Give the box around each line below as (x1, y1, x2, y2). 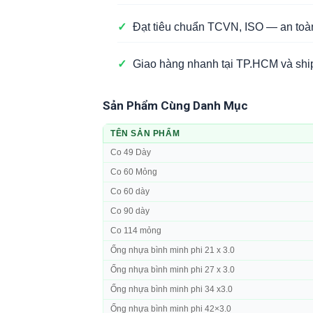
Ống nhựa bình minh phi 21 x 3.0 (110, 245, 235, 256)
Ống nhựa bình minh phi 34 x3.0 (110, 284, 233, 295)
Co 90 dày (110, 206, 150, 217)
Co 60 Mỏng (110, 167, 157, 177)
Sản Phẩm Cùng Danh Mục (103, 99, 248, 113)
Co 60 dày (110, 187, 150, 197)
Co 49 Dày (110, 147, 151, 158)
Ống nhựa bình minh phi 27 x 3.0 (110, 265, 235, 275)
